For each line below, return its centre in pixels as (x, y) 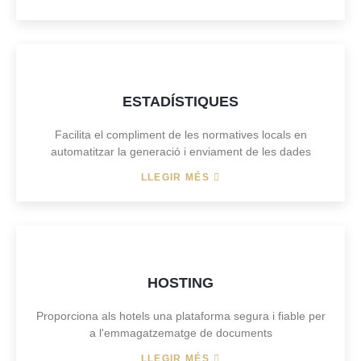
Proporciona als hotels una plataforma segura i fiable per (180, 316)
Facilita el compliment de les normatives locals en (180, 135)
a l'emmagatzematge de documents (180, 333)
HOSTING (180, 283)
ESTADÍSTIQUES (180, 102)
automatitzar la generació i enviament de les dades (180, 151)
